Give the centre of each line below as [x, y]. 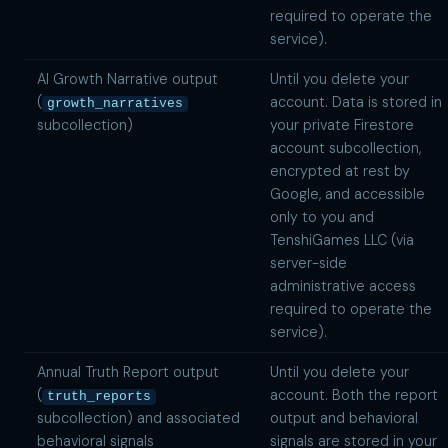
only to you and [321, 216]
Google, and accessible [347, 193]
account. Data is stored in [355, 101]
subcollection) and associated [138, 417]
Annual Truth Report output [127, 371]
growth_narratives [114, 103]
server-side [308, 262]
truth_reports [98, 396]
